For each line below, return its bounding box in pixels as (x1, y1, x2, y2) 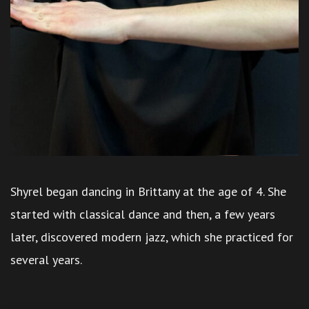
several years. (10, 252, 82, 268)
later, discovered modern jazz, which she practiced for (10, 229, 293, 246)
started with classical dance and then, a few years (10, 206, 275, 223)
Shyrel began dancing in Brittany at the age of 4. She (10, 183, 286, 200)
